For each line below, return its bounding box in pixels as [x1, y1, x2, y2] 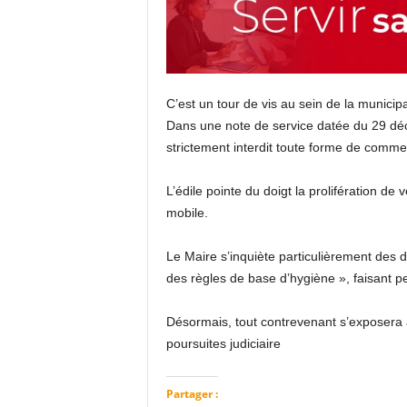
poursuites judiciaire [165, 336, 281, 351]
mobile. [165, 205, 208, 220]
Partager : [165, 386, 218, 402]
